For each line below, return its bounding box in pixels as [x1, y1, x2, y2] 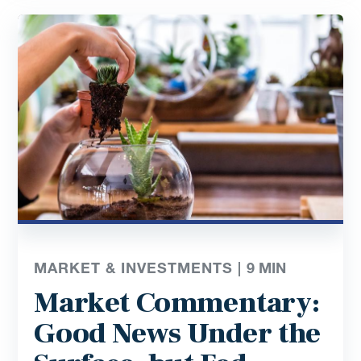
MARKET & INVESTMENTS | [34, 259, 247, 277]
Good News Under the [34, 315, 321, 353]
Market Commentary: [34, 284, 320, 322]
